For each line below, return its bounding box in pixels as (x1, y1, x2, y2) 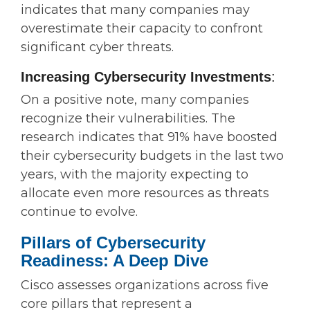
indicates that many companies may (21, 2, 250, 18)
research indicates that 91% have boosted (21, 129, 277, 145)
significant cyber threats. (21, 39, 174, 55)
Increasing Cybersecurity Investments (21, 69, 271, 85)
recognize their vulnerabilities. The (21, 111, 235, 127)
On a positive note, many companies (21, 92, 249, 108)
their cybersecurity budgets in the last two (21, 148, 284, 164)
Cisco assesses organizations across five (21, 277, 268, 293)
